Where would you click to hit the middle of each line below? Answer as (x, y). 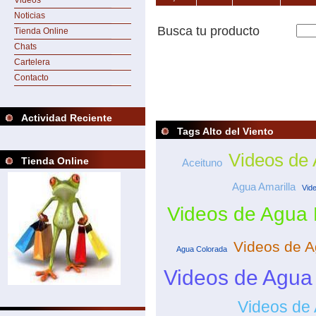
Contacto (31, 78)
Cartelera (32, 62)
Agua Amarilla (264, 187)
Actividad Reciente (67, 118)
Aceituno (202, 163)
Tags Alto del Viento (225, 132)
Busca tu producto (208, 31)
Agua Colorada (202, 249)
